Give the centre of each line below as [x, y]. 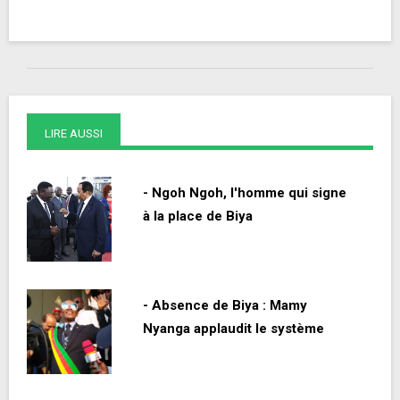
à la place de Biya [198, 217]
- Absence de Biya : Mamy [225, 306]
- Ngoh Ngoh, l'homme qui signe [245, 193]
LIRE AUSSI [74, 134]
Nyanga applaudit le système [233, 329]
